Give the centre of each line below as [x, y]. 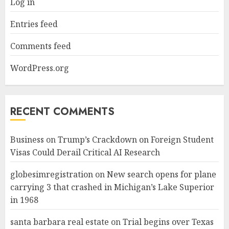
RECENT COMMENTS [62, 112]
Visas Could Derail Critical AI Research [85, 153]
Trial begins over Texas [168, 222]
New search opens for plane [162, 175]
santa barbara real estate [60, 222]
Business [27, 140]
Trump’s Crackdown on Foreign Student [136, 140]
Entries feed [34, 24]
